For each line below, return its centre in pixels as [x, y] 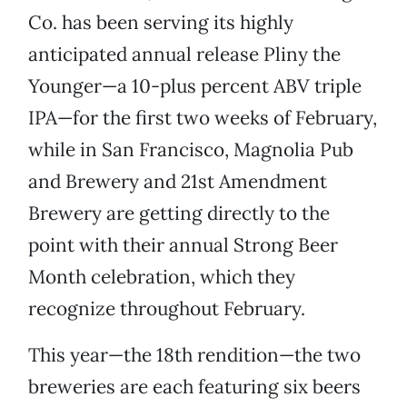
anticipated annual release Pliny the [184, 55]
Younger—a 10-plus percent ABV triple [195, 86]
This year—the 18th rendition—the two [194, 355]
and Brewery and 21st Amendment [178, 182]
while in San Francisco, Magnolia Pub [191, 150]
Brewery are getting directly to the [179, 213]
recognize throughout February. [167, 309]
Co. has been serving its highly [161, 23]
